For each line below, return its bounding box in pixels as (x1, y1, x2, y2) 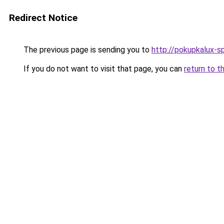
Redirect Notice (9, 12, 77, 23)
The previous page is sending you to (21, 45, 151, 54)
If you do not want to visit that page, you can (21, 64, 184, 73)
